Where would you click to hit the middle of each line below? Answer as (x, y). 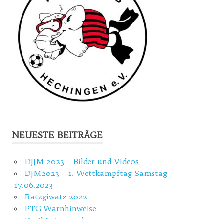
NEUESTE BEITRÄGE (57, 135)
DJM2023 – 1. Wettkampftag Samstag (96, 173)
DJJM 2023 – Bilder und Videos (82, 161)
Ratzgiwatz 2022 (56, 196)
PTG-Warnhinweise (60, 208)
